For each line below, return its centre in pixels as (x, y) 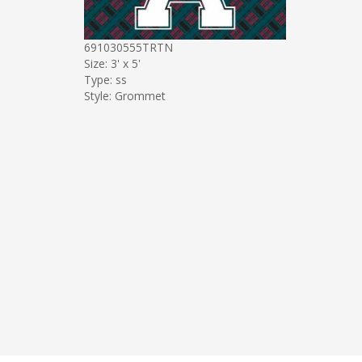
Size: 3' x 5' (112, 63)
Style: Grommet (124, 95)
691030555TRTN (128, 47)
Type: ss (105, 79)
